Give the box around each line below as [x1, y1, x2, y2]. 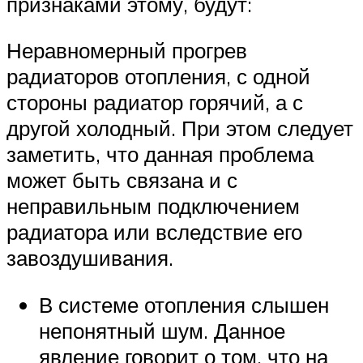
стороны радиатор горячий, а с [6, 89, 303, 116]
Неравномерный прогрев [6, 37, 247, 64]
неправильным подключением [6, 193, 300, 220]
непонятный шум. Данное [39, 318, 285, 344]
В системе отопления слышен [39, 292, 329, 318]
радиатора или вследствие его [6, 219, 302, 246]
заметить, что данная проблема [6, 141, 314, 168]
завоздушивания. [6, 245, 173, 271]
